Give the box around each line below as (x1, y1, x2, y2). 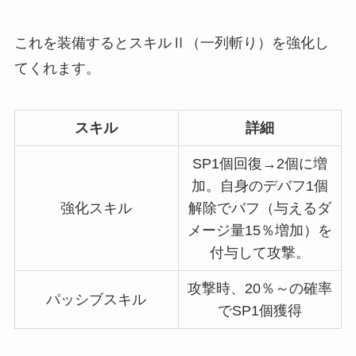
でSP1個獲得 (217, 302, 302, 319)
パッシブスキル (46, 291, 147, 308)
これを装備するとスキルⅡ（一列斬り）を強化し (14, 34, 329, 51)
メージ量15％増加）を (187, 222, 332, 238)
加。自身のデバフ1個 (191, 177, 328, 194)
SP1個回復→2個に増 (192, 155, 327, 172)
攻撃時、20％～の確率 (187, 280, 332, 296)
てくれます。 (14, 60, 100, 76)
